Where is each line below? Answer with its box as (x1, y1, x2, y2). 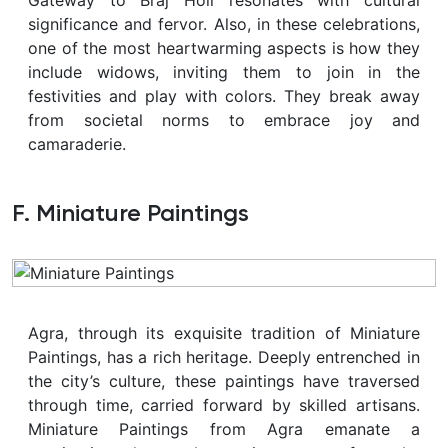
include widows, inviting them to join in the (28, 61, 420, 82)
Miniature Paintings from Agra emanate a (28, 418, 420, 439)
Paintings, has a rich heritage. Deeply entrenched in (28, 346, 420, 367)
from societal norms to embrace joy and (28, 109, 420, 130)
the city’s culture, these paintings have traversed (28, 370, 420, 391)
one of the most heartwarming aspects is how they (28, 37, 420, 58)
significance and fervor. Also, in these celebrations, (28, 13, 420, 34)
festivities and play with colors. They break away (28, 85, 420, 106)
